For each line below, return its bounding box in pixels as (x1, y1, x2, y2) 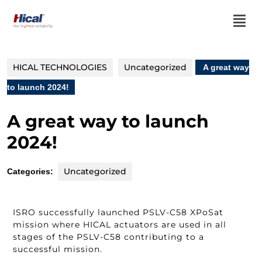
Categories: (7, 167, 53, 176)
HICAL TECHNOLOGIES (13, 62, 107, 73)
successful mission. (13, 244, 102, 254)
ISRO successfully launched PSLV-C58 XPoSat (13, 207, 223, 218)
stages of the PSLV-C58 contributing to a (13, 232, 204, 242)
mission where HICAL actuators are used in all (13, 219, 226, 230)
